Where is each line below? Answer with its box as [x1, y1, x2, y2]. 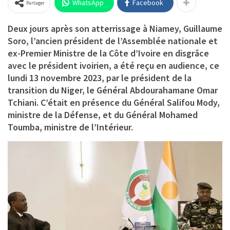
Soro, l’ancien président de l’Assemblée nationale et [8, 35, 218, 47]
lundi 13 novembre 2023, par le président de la [8, 72, 191, 84]
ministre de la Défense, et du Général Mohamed [8, 109, 198, 121]
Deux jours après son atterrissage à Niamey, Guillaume [8, 23, 222, 35]
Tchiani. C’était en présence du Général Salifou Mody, [8, 97, 220, 109]
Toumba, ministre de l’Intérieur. [8, 121, 133, 133]
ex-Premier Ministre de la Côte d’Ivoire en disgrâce [8, 47, 209, 60]
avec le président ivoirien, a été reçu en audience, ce [8, 60, 219, 72]
